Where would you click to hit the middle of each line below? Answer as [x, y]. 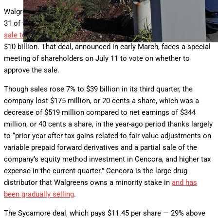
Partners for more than [164, 35]
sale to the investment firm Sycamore [66, 35]
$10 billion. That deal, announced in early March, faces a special [107, 47]
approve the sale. [32, 70]
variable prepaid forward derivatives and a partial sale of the [100, 148]
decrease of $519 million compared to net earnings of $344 [100, 113]
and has [184, 183]
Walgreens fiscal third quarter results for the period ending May [106, 12]
